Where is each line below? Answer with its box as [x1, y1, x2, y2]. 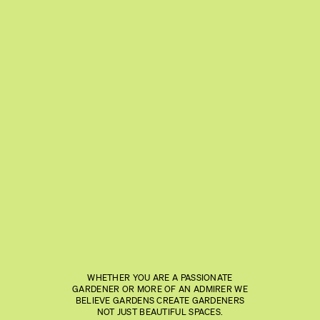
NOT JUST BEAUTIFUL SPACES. [96, 305, 224, 318]
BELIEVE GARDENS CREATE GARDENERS [75, 294, 245, 306]
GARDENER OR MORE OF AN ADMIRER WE [72, 282, 248, 295]
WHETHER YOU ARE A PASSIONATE [87, 271, 233, 284]
